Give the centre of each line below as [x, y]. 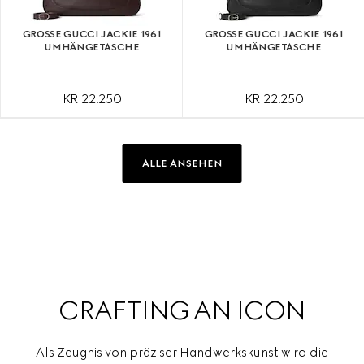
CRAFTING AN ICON [182, 310]
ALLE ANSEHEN [182, 163]
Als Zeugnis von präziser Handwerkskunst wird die [182, 352]
